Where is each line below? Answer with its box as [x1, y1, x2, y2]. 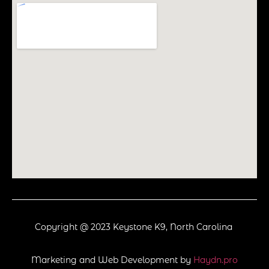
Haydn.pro [193, 254, 238, 265]
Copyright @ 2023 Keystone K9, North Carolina [34, 221, 235, 232]
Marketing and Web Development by [31, 254, 193, 265]
